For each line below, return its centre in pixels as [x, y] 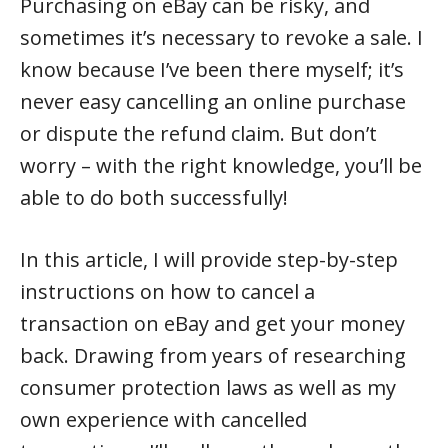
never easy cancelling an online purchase [213, 101]
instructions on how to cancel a [167, 291]
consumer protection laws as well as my [208, 387]
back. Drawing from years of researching [213, 355]
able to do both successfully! [154, 197]
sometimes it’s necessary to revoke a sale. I [221, 37]
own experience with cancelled [163, 419]
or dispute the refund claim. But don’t [198, 133]
